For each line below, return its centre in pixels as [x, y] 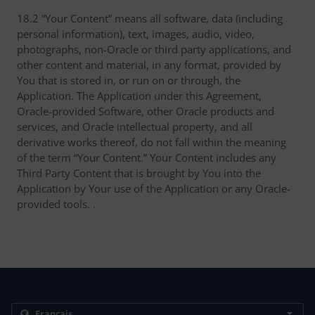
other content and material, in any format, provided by [149, 65]
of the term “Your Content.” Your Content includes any [147, 157]
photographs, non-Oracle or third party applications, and [154, 49]
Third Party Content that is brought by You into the [139, 173]
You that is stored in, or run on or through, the [129, 80]
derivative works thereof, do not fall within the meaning [152, 142]
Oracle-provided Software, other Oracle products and [146, 111]
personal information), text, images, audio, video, [136, 34]
